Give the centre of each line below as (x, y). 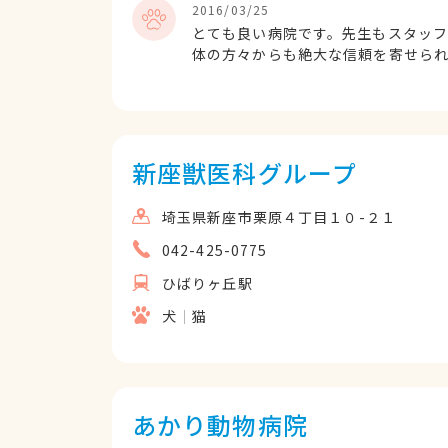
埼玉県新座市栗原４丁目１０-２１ (279, 217)
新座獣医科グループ (245, 172)
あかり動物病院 (220, 424)
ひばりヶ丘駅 (207, 283)
